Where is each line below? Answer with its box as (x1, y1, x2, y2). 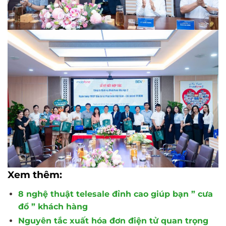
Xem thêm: (8, 169, 62, 181)
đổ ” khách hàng (18, 202, 88, 212)
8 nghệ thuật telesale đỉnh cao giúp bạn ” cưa (18, 189, 213, 199)
